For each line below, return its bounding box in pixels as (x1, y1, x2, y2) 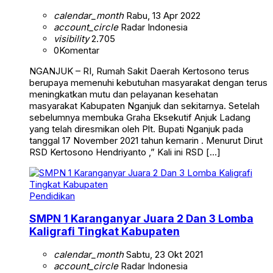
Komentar (59, 44, 99, 56)
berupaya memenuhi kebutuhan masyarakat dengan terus (29, 76, 268, 88)
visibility (54, 32, 89, 44)
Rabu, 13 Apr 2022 (124, 9, 200, 21)
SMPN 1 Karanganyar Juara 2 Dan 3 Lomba (29, 212, 253, 225)
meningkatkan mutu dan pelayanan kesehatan (29, 88, 218, 100)
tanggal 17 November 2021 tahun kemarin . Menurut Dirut (29, 134, 263, 146)
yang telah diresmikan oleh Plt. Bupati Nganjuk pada (29, 122, 243, 135)
